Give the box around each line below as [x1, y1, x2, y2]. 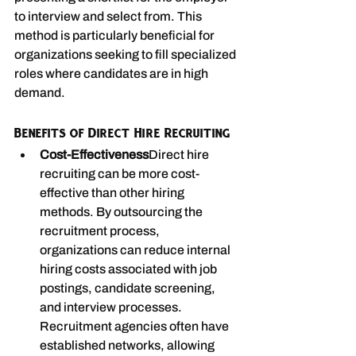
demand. [14, 86, 65, 99]
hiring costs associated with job [40, 262, 219, 276]
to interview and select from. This [14, 10, 204, 23]
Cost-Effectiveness [40, 148, 149, 161]
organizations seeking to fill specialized [14, 48, 238, 61]
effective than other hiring [40, 186, 187, 199]
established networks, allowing [40, 339, 217, 352]
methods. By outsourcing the [40, 205, 205, 219]
